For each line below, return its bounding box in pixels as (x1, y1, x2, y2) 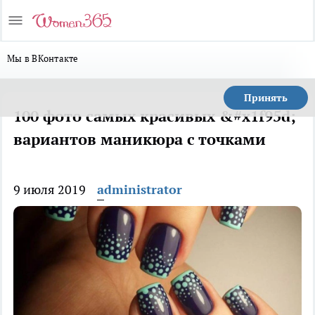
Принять (244, 91, 288, 104)
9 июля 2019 (13, 181, 86, 198)
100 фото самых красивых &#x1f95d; (13, 106, 296, 126)
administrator (97, 181, 182, 198)
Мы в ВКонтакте (7, 52, 79, 65)
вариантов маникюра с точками (13, 129, 266, 149)
